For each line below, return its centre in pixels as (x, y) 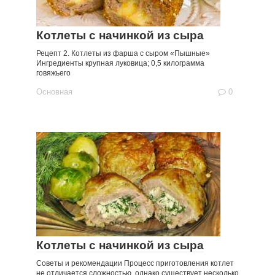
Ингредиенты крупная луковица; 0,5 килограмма (120, 63)
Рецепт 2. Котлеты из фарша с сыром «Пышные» (123, 53)
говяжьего (53, 73)
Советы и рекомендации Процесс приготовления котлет (135, 263)
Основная (54, 92)
